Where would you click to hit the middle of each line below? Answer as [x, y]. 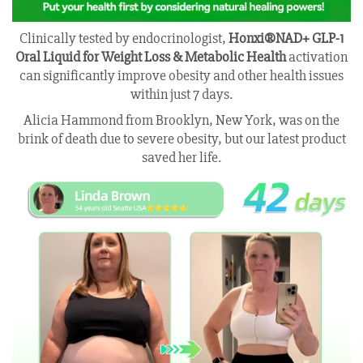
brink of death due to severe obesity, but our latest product [181, 139]
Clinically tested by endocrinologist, [124, 38]
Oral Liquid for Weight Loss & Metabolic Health [151, 57]
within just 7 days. [181, 94]
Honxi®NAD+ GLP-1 [286, 38]
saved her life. [181, 158]
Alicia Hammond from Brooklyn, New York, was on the [181, 120]
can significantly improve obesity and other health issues [181, 76]
